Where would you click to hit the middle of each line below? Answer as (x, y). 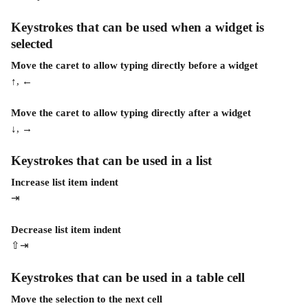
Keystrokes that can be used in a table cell (130, 277)
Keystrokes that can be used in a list (111, 161)
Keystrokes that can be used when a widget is (139, 27)
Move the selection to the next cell (87, 299)
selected (34, 44)
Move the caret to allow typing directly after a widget (131, 113)
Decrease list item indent (66, 230)
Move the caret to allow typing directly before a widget (134, 65)
